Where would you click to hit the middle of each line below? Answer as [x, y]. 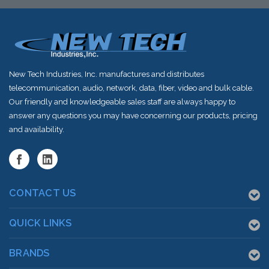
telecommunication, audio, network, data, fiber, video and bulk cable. [131, 88]
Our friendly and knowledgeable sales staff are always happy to [122, 102]
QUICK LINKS [40, 223]
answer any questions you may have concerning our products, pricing [133, 116]
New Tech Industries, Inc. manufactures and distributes [107, 74]
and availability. [37, 130]
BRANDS [29, 253]
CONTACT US [43, 193]
